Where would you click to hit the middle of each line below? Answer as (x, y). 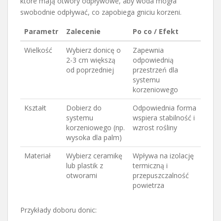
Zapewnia (148, 50)
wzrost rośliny (155, 128)
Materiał (37, 156)
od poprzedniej (90, 70)
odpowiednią (153, 60)
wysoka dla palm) (94, 138)
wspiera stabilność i (164, 118)
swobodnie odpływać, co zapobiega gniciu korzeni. (101, 12)
